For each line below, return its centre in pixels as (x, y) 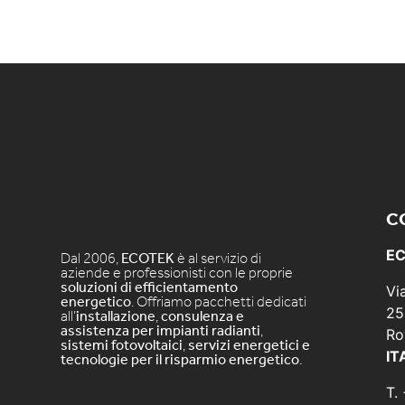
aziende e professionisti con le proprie (177, 273)
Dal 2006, (91, 259)
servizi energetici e (250, 345)
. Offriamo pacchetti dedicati (219, 302)
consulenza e (203, 316)
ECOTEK (148, 259)
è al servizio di (218, 259)
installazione (116, 316)
